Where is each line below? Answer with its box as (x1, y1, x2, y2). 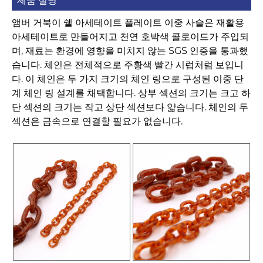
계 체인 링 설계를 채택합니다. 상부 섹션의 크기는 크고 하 (12, 87, 251, 99)
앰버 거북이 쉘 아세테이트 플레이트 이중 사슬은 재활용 (12, 17, 244, 29)
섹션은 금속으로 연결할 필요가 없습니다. (12, 116, 183, 127)
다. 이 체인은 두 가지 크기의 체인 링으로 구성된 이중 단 (12, 73, 244, 85)
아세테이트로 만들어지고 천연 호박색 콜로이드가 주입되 (12, 31, 249, 43)
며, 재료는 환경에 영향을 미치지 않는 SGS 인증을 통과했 (12, 45, 248, 57)
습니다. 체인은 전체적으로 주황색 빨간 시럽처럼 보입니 (12, 59, 244, 71)
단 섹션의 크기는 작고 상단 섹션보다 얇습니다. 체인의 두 (12, 102, 248, 113)
